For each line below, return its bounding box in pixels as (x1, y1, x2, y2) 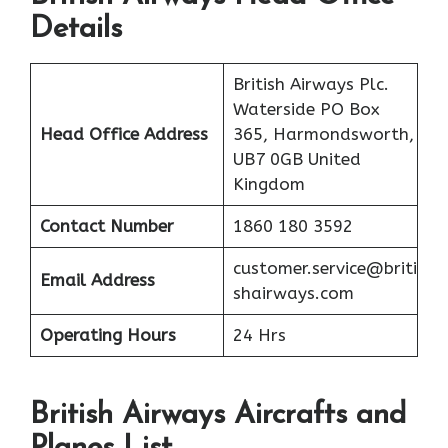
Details (30, 13, 122, 45)
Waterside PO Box (232, 98, 380, 119)
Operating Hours (39, 324, 176, 345)
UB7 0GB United (232, 148, 361, 169)
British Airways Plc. (232, 73, 389, 94)
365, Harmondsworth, (232, 123, 414, 144)
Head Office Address (39, 123, 208, 144)
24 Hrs (232, 324, 286, 345)
